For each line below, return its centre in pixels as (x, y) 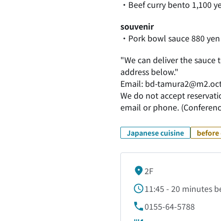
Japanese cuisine (155, 133)
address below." (149, 72)
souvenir (137, 26)
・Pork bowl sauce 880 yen (170, 38)
